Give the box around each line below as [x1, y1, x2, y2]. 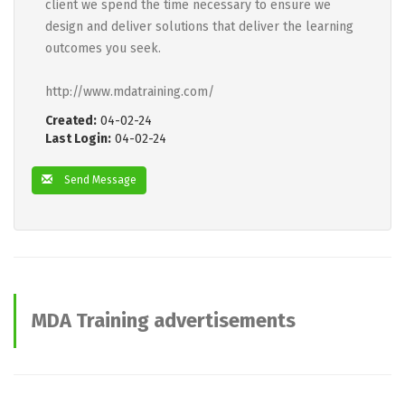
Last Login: [45, 131, 111, 146]
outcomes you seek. [45, 41, 161, 56]
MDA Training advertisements [32, 308, 296, 333]
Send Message [61, 174, 137, 186]
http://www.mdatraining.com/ [45, 84, 214, 99]
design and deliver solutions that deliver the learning [45, 19, 353, 34]
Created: [45, 113, 97, 128]
